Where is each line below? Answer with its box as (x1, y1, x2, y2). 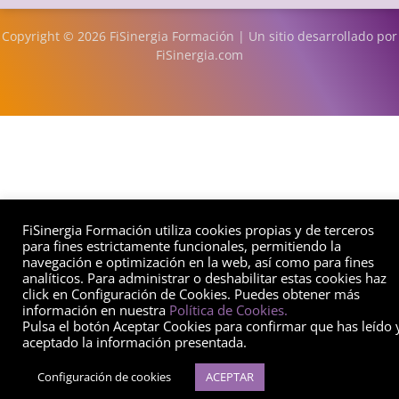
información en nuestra (22, 301, 169, 319)
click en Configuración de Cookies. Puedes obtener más (22, 285, 360, 303)
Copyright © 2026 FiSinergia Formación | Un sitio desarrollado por (2, 28, 397, 45)
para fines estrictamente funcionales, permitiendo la (22, 237, 341, 255)
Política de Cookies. (169, 301, 288, 319)
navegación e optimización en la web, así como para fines (22, 253, 374, 271)
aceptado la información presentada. (22, 333, 247, 351)
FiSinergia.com (156, 46, 243, 64)
